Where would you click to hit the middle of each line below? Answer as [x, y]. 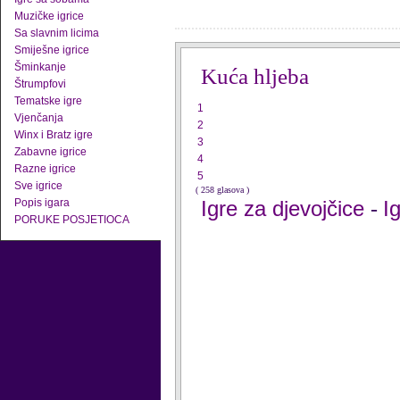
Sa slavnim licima [57, 33]
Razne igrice [45, 169]
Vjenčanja [39, 118]
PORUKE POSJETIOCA [72, 220]
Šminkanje [40, 67]
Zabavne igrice [50, 152]
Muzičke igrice [49, 16]
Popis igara [42, 203]
